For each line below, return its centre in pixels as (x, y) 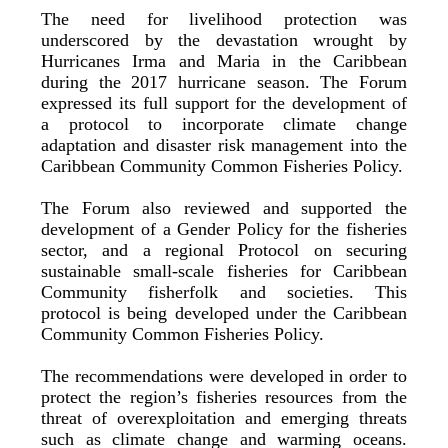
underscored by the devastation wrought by (224, 40)
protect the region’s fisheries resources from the (224, 397)
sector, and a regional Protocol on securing (224, 250)
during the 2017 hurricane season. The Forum (224, 82)
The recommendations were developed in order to (224, 376)
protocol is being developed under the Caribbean (224, 313)
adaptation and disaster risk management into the (224, 145)
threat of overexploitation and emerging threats (224, 418)
